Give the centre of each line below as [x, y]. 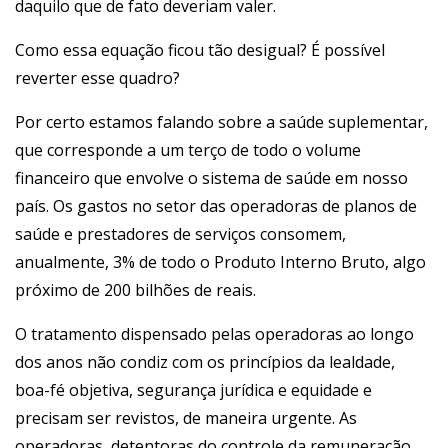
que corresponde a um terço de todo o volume [188, 150]
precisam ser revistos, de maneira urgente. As [186, 418]
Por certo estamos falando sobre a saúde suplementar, [221, 122]
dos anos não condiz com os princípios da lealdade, [205, 362]
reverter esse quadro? [97, 78]
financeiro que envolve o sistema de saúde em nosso [211, 178]
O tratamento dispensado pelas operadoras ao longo [214, 334]
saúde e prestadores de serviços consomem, [180, 234]
